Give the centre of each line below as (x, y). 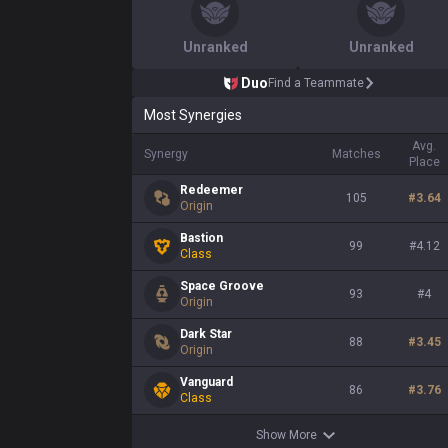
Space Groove (222, 286)
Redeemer (211, 190)
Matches (356, 154)
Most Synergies (193, 115)
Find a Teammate (315, 83)
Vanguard (206, 382)
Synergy (166, 154)
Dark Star (206, 334)
